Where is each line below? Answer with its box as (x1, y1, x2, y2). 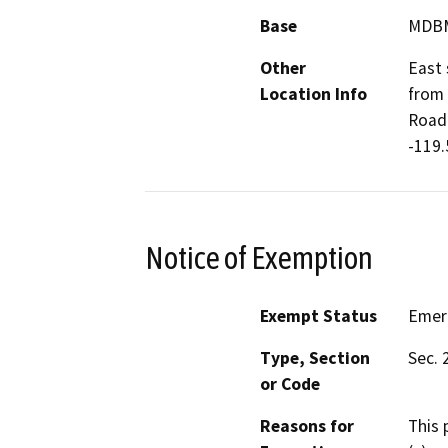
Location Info (260, 82, 367, 105)
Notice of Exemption (145, 239, 373, 276)
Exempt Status (260, 305, 377, 328)
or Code (260, 373, 320, 396)
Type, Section (260, 347, 370, 370)
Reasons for (260, 415, 354, 438)
